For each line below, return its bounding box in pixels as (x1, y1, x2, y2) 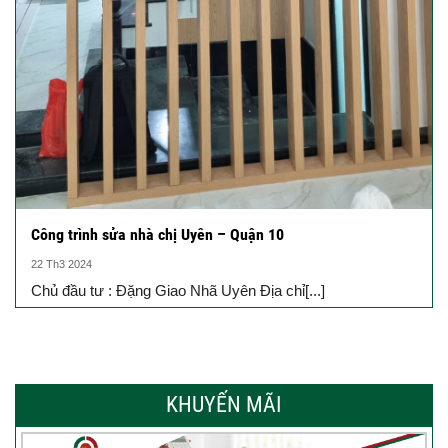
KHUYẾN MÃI (166, 392, 282, 418)
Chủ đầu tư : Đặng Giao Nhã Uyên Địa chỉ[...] (31, 282, 325, 300)
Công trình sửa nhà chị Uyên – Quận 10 (31, 225, 284, 245)
